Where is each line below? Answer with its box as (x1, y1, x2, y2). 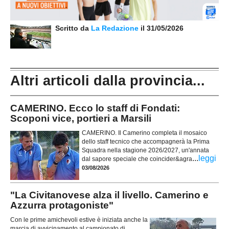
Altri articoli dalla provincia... (10, 73, 205, 88)
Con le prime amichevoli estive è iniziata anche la (10, 216, 148, 224)
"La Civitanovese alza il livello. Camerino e (10, 190, 209, 200)
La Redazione (91, 24, 141, 32)
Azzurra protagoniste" (10, 200, 113, 211)
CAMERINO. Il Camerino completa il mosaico (82, 129, 207, 137)
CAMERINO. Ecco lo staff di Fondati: (10, 102, 180, 113)
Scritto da (51, 24, 91, 32)
